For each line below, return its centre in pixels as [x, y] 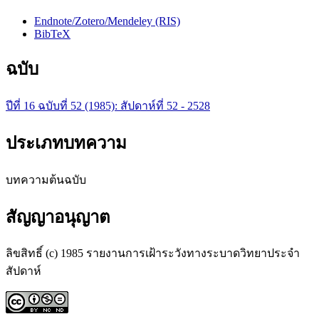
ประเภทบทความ [66, 143]
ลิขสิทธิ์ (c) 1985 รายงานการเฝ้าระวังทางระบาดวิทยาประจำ [153, 253]
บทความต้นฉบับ [46, 179]
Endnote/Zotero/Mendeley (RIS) [107, 21]
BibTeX [52, 33]
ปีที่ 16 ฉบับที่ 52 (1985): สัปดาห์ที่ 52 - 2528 [108, 105]
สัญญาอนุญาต [58, 217]
